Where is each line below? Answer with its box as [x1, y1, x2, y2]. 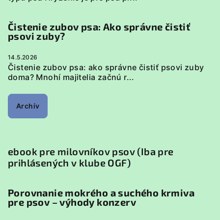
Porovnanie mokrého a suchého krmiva [8, 187, 194, 198]
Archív [16, 102, 40, 110]
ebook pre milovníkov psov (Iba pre [8, 145, 174, 157]
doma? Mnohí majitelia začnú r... [8, 72, 135, 82]
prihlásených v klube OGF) [8, 157, 131, 168]
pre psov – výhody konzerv [8, 196, 136, 208]
